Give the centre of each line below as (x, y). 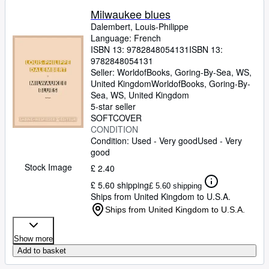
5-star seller (113, 106)
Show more (33, 239)
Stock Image (48, 167)
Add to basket (42, 251)
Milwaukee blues (131, 14)
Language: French (126, 38)
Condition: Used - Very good (144, 141)
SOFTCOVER (116, 118)
